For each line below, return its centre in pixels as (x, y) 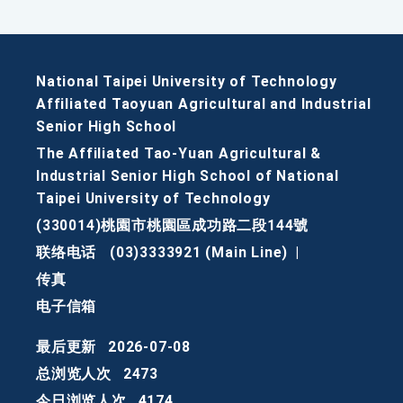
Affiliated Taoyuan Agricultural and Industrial (204, 104)
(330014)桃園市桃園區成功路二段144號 (173, 226)
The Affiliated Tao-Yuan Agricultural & (179, 154)
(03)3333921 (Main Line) (199, 253)
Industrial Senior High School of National (188, 176)
